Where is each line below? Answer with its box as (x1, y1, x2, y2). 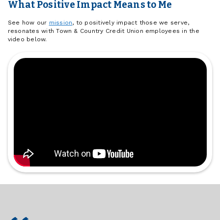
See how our (7, 19, 49, 27)
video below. (7, 36, 47, 43)
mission (49, 19, 73, 27)
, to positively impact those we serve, (72, 19, 190, 27)
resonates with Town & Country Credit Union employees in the (7, 27, 199, 35)
